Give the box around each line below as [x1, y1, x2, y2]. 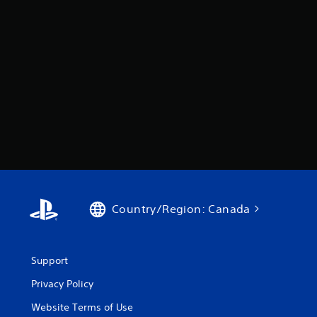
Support [31, 254, 68, 267]
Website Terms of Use [31, 301, 133, 313]
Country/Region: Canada [112, 202, 250, 216]
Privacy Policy [31, 277, 93, 290]
